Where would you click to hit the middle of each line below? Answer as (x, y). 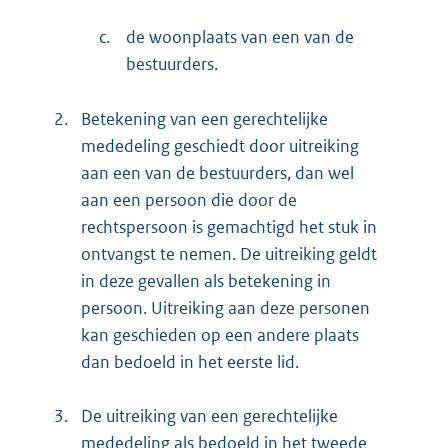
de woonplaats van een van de (240, 36)
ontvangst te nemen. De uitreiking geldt (229, 253)
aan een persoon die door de (189, 199)
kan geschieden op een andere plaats (220, 334)
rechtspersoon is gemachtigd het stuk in (229, 226)
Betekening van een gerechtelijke (204, 118)
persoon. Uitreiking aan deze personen (225, 307)
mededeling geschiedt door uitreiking (220, 145)
